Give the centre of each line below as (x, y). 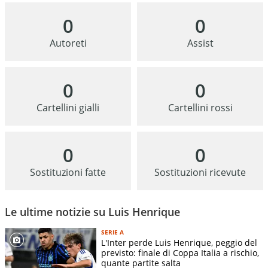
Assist (200, 43)
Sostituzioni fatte (68, 173)
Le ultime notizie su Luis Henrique (92, 212)
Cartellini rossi (200, 108)
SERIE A (112, 232)
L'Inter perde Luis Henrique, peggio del (179, 243)
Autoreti (68, 43)
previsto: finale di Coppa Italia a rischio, (180, 253)
